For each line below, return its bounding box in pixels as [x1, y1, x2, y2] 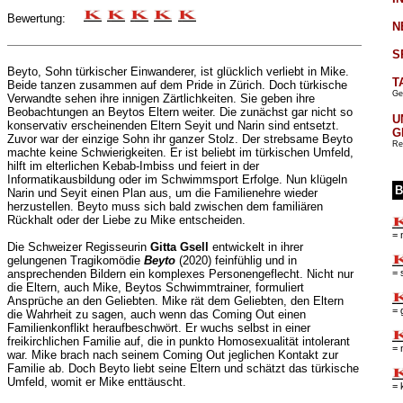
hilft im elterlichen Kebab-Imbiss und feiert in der [6, 159, 259, 174]
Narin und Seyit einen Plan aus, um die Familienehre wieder [6, 186, 318, 201]
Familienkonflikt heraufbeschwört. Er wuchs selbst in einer [6, 321, 310, 336]
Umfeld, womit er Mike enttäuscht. [6, 375, 186, 390]
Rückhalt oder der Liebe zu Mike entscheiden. [6, 213, 246, 228]
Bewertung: [6, 12, 84, 25]
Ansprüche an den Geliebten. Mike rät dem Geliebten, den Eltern [6, 294, 344, 309]
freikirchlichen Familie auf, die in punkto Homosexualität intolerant [6, 335, 350, 349]
